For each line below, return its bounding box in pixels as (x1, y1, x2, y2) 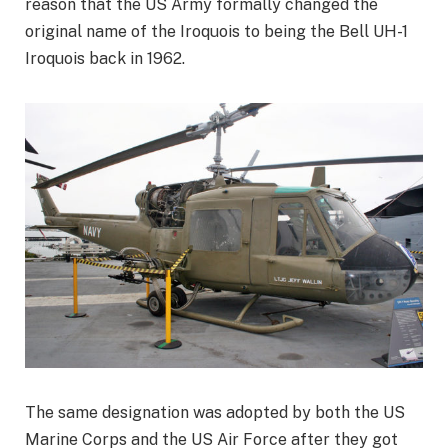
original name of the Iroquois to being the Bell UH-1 (25, 21, 408, 41)
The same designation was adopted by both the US (25, 402, 405, 422)
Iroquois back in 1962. (25, 48, 185, 68)
